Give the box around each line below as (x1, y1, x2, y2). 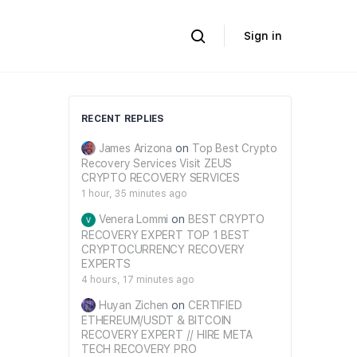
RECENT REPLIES (81, 113, 164, 124)
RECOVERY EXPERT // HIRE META (81, 328, 253, 341)
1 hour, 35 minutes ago (81, 188, 187, 200)
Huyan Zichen (98, 298, 169, 312)
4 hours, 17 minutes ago (81, 273, 194, 285)
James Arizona (98, 142, 173, 155)
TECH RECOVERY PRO (81, 342, 197, 355)
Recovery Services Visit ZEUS (81, 157, 233, 171)
